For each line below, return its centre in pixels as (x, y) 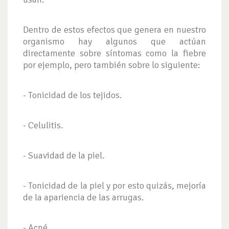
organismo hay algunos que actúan (114, 41)
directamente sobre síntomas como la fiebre (114, 53)
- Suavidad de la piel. (64, 155)
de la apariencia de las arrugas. (84, 197)
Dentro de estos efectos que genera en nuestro (114, 29)
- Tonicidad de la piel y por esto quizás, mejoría (114, 185)
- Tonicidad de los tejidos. (73, 95)
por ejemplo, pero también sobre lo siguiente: (112, 65)
